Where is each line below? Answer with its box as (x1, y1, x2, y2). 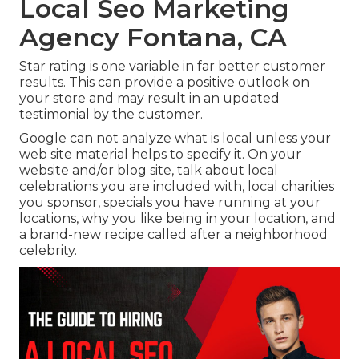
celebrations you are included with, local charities (19, 179, 334, 195)
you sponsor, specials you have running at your (19, 195, 321, 211)
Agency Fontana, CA (19, 22, 287, 54)
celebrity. (19, 243, 77, 259)
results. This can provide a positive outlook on (19, 75, 309, 91)
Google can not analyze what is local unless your (19, 131, 331, 147)
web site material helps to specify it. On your (19, 147, 301, 163)
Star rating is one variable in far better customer (19, 58, 325, 75)
